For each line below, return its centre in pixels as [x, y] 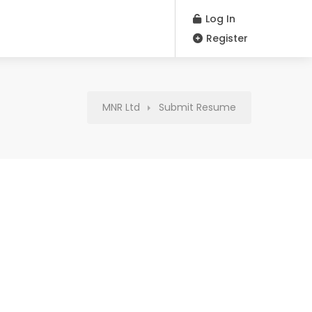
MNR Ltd [121, 108]
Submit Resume [197, 108]
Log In [219, 19]
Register [226, 38]
